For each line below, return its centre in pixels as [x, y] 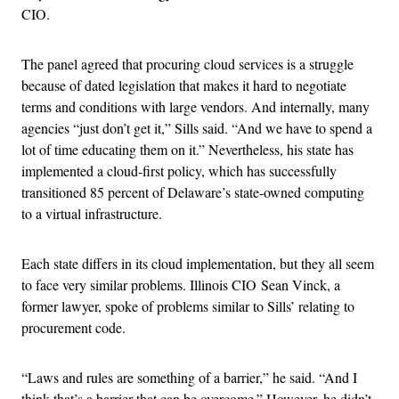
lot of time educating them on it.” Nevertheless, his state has [187, 149]
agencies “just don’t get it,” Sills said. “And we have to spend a [197, 127]
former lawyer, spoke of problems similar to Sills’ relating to [188, 305]
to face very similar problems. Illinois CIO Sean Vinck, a [181, 284]
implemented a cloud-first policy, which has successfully [179, 170]
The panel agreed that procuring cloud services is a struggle [187, 63]
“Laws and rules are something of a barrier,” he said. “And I [189, 377]
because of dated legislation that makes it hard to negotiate [184, 85]
